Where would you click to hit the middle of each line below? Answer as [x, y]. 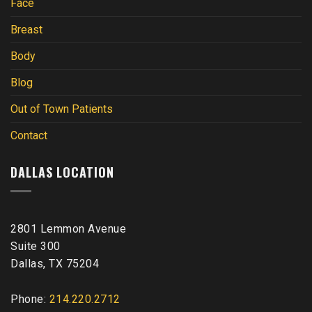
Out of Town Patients [62, 109]
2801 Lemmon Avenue [68, 228]
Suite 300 [36, 246]
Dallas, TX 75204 [55, 263]
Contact [29, 136]
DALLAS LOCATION [62, 172]
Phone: [30, 299]
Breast [26, 30]
